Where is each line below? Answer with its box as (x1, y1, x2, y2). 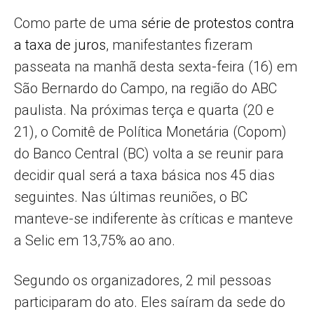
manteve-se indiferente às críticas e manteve (14, 210, 293, 228)
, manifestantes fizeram (106, 36, 252, 54)
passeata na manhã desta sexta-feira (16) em (14, 58, 297, 76)
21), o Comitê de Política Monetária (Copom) (14, 123, 287, 141)
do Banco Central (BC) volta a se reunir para (14, 145, 284, 163)
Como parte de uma (14, 15, 141, 32)
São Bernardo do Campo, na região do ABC (14, 80, 277, 97)
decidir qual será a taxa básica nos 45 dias (14, 167, 275, 184)
